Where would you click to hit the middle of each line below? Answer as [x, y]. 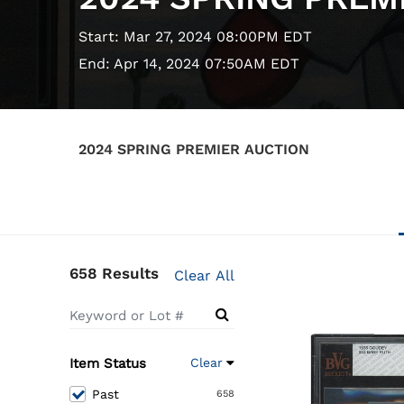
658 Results [114, 274]
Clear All [205, 276]
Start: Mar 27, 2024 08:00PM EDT [195, 37]
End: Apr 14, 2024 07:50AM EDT [189, 64]
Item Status [108, 364]
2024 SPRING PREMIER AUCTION [194, 150]
